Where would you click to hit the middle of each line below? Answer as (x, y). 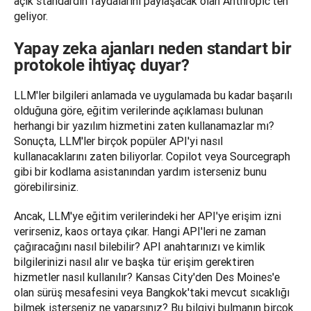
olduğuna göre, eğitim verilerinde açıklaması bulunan (138, 111)
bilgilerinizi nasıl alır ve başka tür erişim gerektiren (134, 262)
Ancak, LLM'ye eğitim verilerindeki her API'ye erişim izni (148, 216)
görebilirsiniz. (46, 187)
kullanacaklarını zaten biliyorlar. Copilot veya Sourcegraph (152, 157)
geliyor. (31, 16)
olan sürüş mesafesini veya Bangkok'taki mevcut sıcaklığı (152, 293)
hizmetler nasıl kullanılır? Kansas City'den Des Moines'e (147, 277)
